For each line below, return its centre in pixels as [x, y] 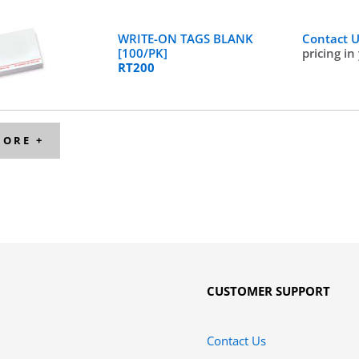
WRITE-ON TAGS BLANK [185, 38]
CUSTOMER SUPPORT [268, 291]
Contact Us [236, 341]
